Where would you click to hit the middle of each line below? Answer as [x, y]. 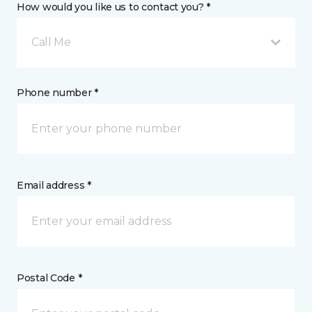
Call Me [51, 42]
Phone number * [58, 93]
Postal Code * [49, 278]
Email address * [54, 185]
